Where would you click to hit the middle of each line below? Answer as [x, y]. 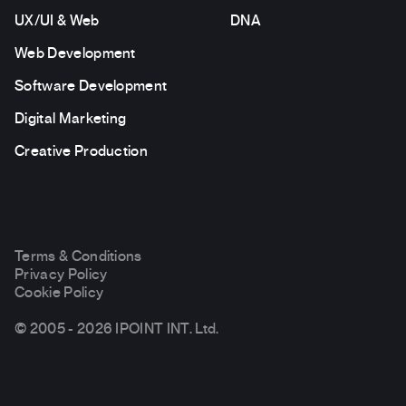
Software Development [91, 86]
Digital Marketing [71, 118]
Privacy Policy [61, 274]
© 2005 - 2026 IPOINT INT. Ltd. [117, 329]
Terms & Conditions [78, 256]
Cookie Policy [59, 292]
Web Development [75, 53]
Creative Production [82, 151]
